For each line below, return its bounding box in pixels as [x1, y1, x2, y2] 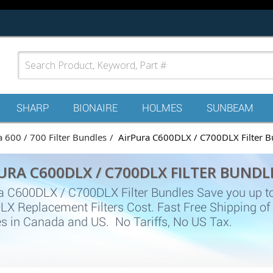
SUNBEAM [207, 102, 253, 114]
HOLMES [142, 102, 182, 114]
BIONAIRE [73, 102, 118, 114]
